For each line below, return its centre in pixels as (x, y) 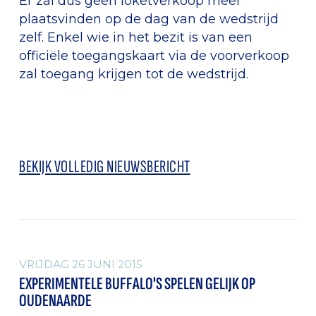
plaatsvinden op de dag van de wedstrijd (149, 18)
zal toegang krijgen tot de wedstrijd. (134, 73)
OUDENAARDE (56, 301)
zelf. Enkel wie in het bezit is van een (136, 37)
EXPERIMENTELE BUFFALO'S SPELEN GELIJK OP (138, 284)
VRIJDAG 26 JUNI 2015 (81, 264)
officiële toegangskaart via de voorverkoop (154, 55)
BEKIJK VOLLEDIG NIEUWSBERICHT (105, 166)
